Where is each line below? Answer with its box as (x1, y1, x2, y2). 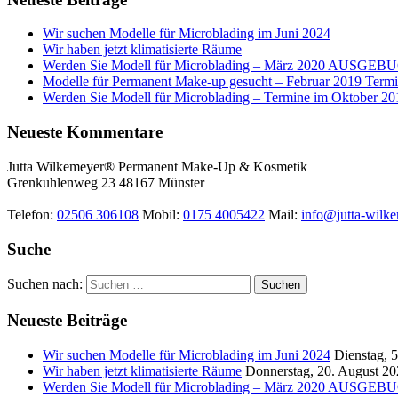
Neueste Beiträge (7, 311, 127, 330)
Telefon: (7, 206, 57, 222)
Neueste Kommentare (7, 123, 163, 142)
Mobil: (139, 206, 183, 222)
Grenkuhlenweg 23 (7, 174, 115, 190)
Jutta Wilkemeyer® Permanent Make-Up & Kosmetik (7, 158, 307, 174)
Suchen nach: (7, 276, 83, 292)
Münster (158, 174, 204, 190)
